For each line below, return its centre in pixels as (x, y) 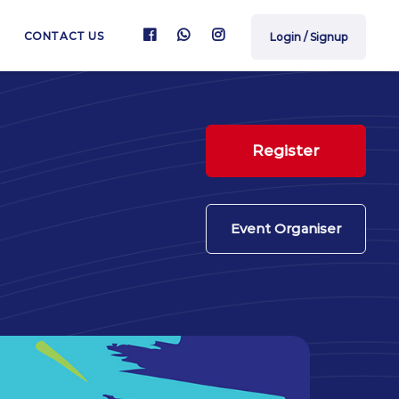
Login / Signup (309, 37)
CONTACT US (64, 36)
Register (286, 151)
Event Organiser (286, 228)
